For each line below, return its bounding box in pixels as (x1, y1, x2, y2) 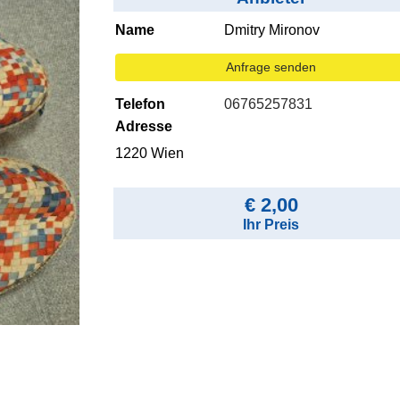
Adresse (114, 119, 172, 135)
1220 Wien (114, 146, 184, 162)
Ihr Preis (243, 217, 300, 233)
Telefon (114, 96, 165, 112)
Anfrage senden (226, 60, 317, 75)
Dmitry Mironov (224, 22, 321, 38)
